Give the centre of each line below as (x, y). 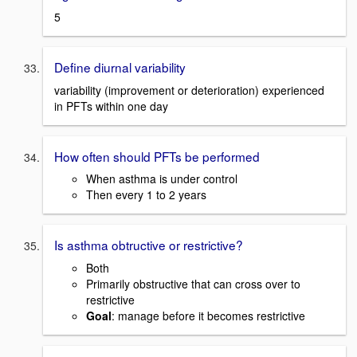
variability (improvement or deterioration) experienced (189, 90)
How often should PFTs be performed (157, 156)
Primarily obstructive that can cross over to (193, 284)
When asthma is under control (162, 179)
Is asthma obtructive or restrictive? (149, 245)
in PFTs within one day (111, 106)
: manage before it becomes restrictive (208, 316)
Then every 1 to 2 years (146, 195)
